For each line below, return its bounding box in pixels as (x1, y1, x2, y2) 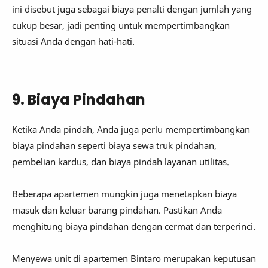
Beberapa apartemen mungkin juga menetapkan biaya (12, 188, 237, 200)
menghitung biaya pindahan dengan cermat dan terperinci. (12, 220, 255, 233)
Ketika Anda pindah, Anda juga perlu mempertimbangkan (12, 123, 250, 136)
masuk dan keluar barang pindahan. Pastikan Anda (12, 204, 222, 217)
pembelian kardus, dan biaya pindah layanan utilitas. (12, 156, 229, 168)
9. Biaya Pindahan (12, 90, 145, 110)
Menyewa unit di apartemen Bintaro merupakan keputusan (12, 252, 256, 265)
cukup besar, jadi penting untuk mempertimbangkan (12, 19, 230, 31)
